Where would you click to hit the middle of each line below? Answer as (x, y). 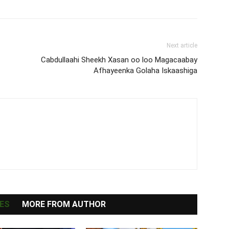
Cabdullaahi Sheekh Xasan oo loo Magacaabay (119, 60)
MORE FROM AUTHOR (64, 204)
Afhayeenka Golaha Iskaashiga (145, 70)
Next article (182, 45)
